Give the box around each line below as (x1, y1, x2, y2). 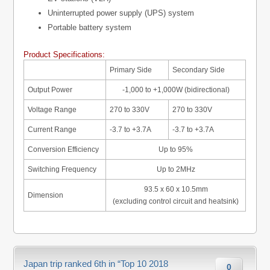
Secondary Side (172, 66, 225, 75)
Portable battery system (48, 23, 132, 33)
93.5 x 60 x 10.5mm (143, 185, 208, 194)
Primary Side (110, 66, 152, 75)
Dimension (28, 191, 64, 200)
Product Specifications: (24, 50, 105, 60)
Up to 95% (159, 145, 193, 154)
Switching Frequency (28, 165, 97, 174)
